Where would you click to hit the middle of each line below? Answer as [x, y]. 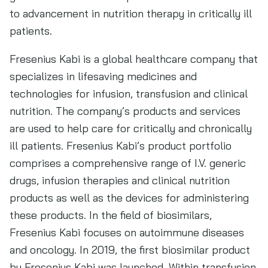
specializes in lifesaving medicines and [103, 76]
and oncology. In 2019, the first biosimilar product [130, 250]
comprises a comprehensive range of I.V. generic [128, 163]
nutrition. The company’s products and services [125, 111]
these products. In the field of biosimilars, [111, 215]
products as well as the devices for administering [129, 198]
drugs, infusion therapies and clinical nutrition [120, 180]
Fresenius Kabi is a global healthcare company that [134, 59]
